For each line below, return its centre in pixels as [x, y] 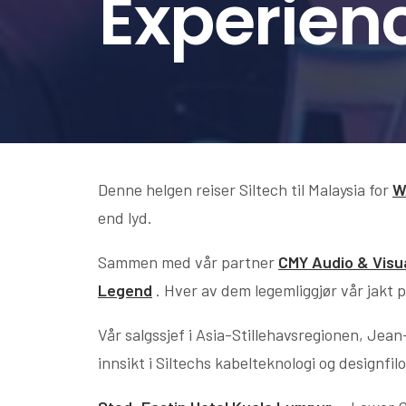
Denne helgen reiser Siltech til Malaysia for [245, 189]
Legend [125, 290]
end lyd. [125, 217]
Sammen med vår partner [188, 262]
